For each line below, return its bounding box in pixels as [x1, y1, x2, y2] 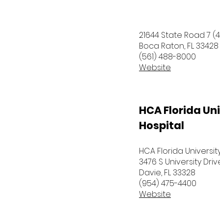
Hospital [139, 118, 184, 133]
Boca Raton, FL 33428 [139, 40, 219, 52]
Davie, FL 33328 [139, 167, 195, 178]
